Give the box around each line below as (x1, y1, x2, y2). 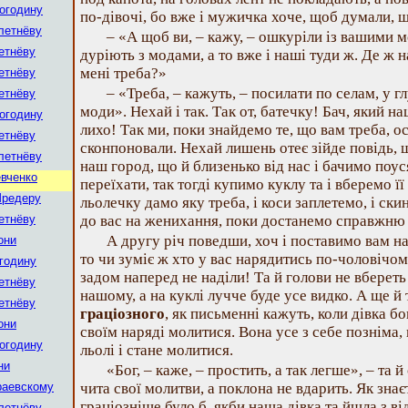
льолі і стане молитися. (80, 342, 233, 359)
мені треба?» (80, 65, 167, 82)
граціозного (80, 305, 165, 322)
